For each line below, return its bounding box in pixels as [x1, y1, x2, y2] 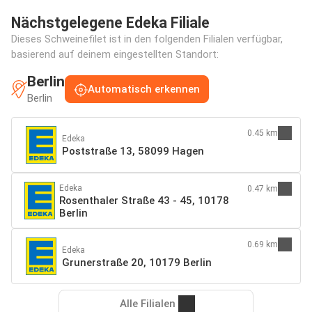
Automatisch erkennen [88, 83, 200, 95]
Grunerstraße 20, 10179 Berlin [62, 256, 212, 269]
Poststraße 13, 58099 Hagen [62, 144, 204, 157]
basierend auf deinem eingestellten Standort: [11, 47, 219, 61]
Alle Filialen [120, 297, 175, 310]
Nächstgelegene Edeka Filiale [11, 13, 210, 31]
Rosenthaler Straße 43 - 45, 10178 [59, 194, 230, 207]
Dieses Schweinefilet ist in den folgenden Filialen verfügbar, [11, 32, 283, 45]
